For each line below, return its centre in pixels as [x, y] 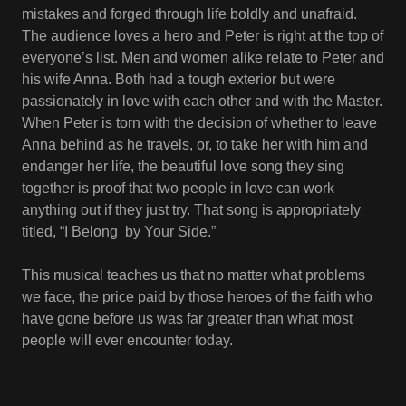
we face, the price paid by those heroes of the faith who [197, 297]
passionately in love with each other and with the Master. [202, 101]
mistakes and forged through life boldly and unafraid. [189, 14]
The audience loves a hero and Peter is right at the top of [203, 36]
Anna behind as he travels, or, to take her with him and [195, 145]
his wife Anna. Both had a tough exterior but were [179, 79]
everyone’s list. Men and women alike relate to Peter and [203, 58]
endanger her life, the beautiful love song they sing [183, 166]
